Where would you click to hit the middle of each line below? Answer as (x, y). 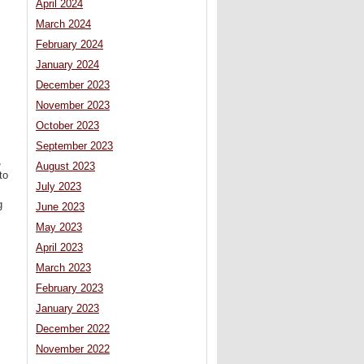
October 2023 (67, 126)
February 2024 (69, 45)
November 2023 (73, 106)
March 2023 (63, 269)
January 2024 (67, 65)
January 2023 (67, 309)
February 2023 (69, 289)
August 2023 (65, 167)
